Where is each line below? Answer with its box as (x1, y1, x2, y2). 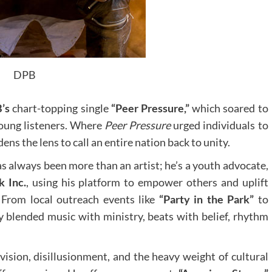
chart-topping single (12, 101, 111, 115)
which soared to (189, 101, 268, 115)
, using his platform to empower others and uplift (25, 175, 268, 189)
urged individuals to (171, 118, 268, 132)
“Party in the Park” (158, 192, 254, 206)
